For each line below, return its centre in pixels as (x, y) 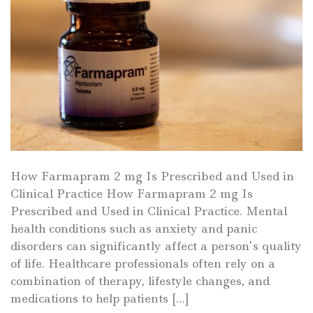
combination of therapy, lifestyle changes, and (140, 281)
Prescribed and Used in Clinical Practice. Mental (149, 211)
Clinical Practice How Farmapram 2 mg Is (132, 193)
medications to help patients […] (100, 298)
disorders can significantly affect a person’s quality (156, 246)
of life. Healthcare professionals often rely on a (143, 263)
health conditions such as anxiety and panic (134, 228)
